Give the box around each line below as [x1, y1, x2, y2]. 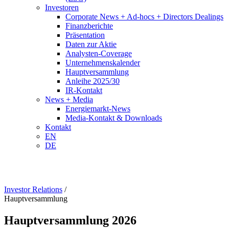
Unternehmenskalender [65, 58, 140, 67]
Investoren [45, 3, 79, 12]
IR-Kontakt [65, 86, 102, 95]
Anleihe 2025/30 [65, 77, 120, 85]
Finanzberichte [65, 21, 113, 30]
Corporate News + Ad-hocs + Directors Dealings [65, 12, 223, 21]
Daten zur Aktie [65, 40, 117, 49]
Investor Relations [4, 185, 62, 194]
